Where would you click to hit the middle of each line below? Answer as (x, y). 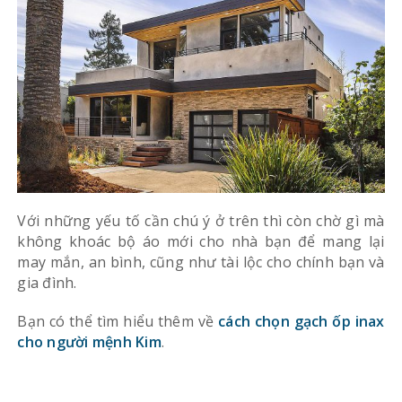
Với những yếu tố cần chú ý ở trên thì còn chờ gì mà (201, 220)
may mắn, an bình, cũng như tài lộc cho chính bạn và (201, 262)
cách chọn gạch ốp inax (301, 321)
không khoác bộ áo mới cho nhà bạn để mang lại (201, 241)
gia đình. (47, 282)
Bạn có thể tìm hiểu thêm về (118, 321)
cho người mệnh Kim (89, 341)
